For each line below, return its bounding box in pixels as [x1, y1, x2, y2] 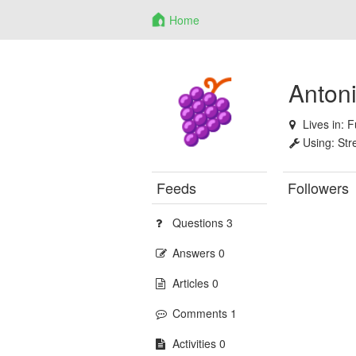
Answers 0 [172, 245, 226, 261]
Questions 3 [172, 215, 234, 230]
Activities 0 [172, 335, 226, 351]
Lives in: [303, 116, 348, 132]
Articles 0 [172, 275, 219, 291]
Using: [303, 134, 339, 150]
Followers [288, 177, 350, 198]
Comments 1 [172, 305, 238, 321]
